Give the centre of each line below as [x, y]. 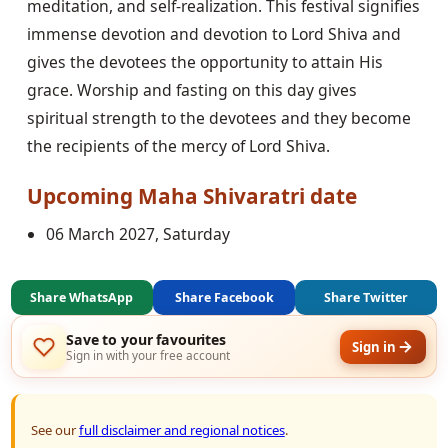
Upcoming [82, 195]
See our [54, 430]
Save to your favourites [146, 339]
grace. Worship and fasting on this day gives [191, 90]
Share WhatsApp [82, 297]
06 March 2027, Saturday [137, 234]
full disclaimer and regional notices [181, 430]
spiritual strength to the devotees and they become [218, 118]
